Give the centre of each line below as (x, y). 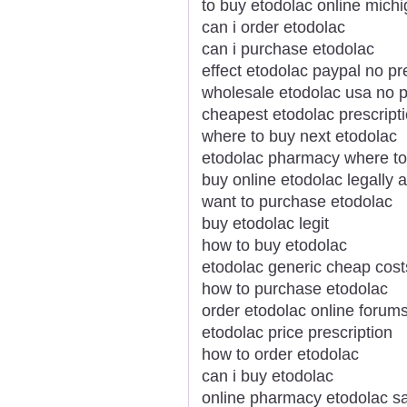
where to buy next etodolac (299, 136)
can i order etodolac (273, 27)
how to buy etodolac (274, 245)
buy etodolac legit (265, 223)
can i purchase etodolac (288, 49)
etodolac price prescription (297, 332)
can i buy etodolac (268, 376)
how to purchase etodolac (295, 288)
